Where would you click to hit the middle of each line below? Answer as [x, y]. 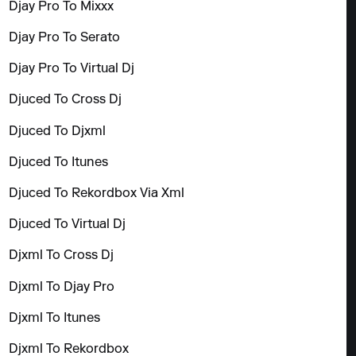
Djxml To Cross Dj [62, 256]
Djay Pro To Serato [65, 39]
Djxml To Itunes [55, 318]
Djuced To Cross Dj [66, 101]
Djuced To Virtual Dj [68, 225]
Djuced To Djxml [58, 132]
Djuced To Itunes [59, 163]
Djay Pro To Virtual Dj [72, 70]
